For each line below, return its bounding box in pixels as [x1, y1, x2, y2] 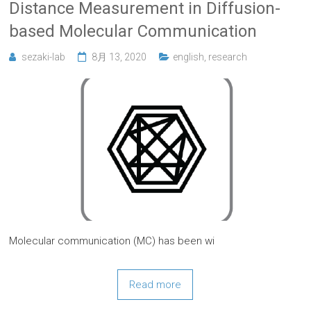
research [208, 51, 248, 62]
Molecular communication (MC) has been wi [9, 235, 215, 248]
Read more [129, 278, 182, 292]
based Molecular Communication [9, 21, 258, 41]
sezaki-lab [22, 51, 66, 62]
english [173, 51, 205, 62]
